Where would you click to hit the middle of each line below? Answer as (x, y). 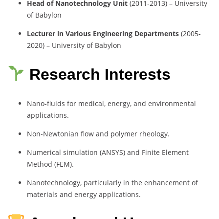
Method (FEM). (50, 164)
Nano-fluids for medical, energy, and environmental (111, 103)
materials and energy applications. (84, 194)
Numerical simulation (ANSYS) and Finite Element (108, 152)
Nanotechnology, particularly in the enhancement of (112, 182)
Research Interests (100, 75)
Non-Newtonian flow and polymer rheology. (98, 133)
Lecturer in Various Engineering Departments (103, 34)
